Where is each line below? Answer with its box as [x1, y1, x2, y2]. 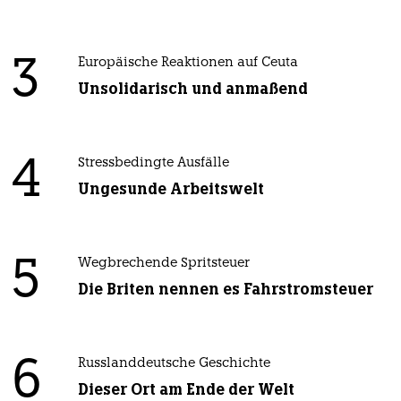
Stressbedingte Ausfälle [77, 157, 229, 171]
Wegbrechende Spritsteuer [77, 257, 250, 271]
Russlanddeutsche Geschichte [77, 357, 270, 371]
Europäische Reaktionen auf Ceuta [77, 56, 298, 71]
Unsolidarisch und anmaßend [77, 79, 308, 99]
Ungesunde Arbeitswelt [77, 179, 264, 200]
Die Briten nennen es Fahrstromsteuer [77, 279, 373, 300]
